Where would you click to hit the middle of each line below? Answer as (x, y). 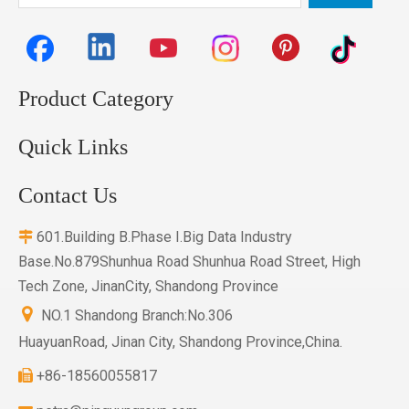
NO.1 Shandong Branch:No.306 (137, 315)
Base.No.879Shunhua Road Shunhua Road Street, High (189, 262)
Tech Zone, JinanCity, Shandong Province (148, 286)
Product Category (96, 99)
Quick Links (73, 147)
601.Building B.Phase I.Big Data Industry (163, 237)
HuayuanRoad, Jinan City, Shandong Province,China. (180, 342)
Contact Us (68, 195)
